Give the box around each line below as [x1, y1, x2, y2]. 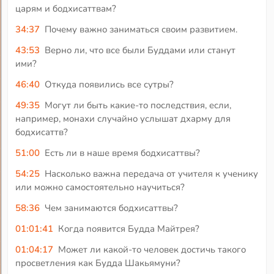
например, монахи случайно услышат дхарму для [15, 112, 231, 125]
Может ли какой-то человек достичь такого [57, 243, 246, 256]
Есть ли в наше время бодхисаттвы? [44, 146, 200, 159]
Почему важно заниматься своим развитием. [44, 23, 237, 35]
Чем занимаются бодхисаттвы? [44, 201, 178, 214]
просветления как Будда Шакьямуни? [15, 256, 181, 269]
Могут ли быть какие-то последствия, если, [44, 98, 231, 111]
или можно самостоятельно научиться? [15, 180, 185, 193]
